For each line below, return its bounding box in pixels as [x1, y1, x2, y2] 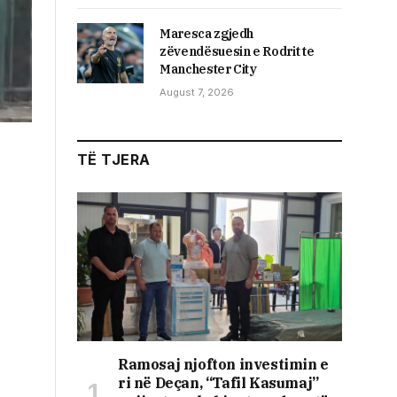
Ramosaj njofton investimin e [118, 354, 329, 373]
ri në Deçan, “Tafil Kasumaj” [118, 373, 319, 392]
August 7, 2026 [160, 85, 234, 98]
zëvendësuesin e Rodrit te [160, 43, 315, 59]
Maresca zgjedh [160, 25, 254, 42]
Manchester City [160, 60, 257, 77]
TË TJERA [77, 150, 151, 168]
